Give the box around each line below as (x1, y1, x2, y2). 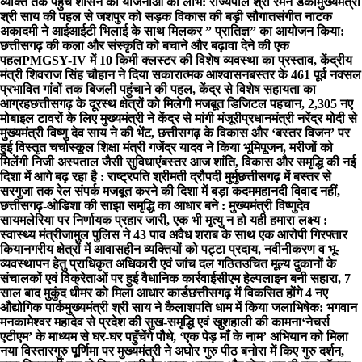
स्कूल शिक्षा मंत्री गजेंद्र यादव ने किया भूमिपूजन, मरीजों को (69, 141, 333, 154)
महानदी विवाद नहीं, (255, 184, 340, 198)
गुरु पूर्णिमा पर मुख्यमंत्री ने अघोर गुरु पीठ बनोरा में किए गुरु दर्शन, (53, 344, 344, 358)
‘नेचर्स (301, 315, 330, 329)
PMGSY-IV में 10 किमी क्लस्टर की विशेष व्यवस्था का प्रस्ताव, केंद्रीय (22, 53, 352, 67)
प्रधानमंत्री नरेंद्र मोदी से (242, 112, 357, 125)
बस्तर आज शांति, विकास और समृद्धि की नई (161, 155, 356, 169)
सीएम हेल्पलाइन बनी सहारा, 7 (216, 271, 351, 285)
